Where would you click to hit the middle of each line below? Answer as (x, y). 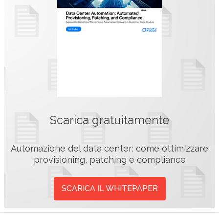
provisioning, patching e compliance (109, 160)
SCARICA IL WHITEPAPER (109, 189)
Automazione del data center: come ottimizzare (109, 149)
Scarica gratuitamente (109, 120)
